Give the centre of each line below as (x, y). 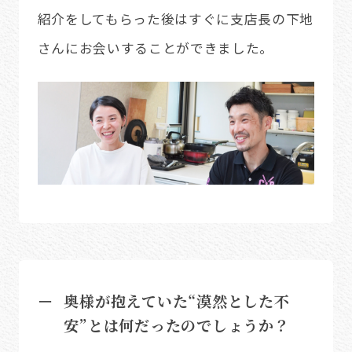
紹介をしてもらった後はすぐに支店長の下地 (176, 19)
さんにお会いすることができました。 (156, 48)
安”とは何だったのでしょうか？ (177, 325)
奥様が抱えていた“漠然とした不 (177, 301)
